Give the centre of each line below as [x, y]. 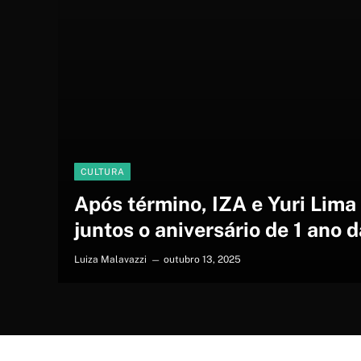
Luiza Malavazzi [111, 259]
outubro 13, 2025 [203, 259]
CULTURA [103, 171]
